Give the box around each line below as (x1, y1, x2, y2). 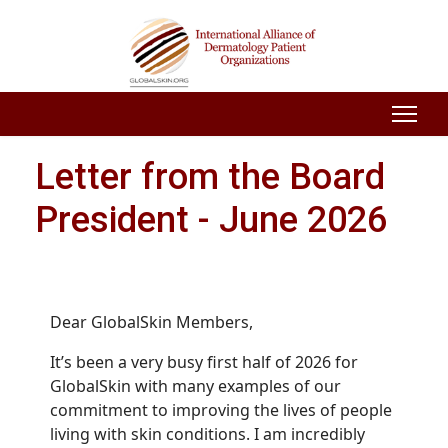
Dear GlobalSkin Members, (50, 311, 253, 333)
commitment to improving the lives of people (50, 399, 392, 421)
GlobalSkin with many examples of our (50, 375, 341, 397)
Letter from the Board (35, 156, 385, 198)
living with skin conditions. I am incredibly (50, 423, 365, 445)
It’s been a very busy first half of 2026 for (50, 351, 358, 373)
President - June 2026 (35, 199, 387, 241)
